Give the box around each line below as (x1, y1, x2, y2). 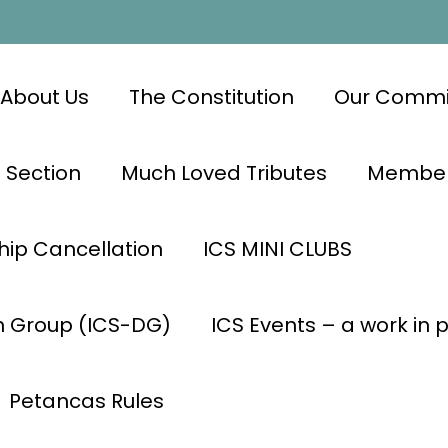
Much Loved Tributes (120, 158, 327, 187)
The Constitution (128, 82, 294, 111)
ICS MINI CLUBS (202, 234, 352, 263)
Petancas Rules (8, 386, 164, 415)
